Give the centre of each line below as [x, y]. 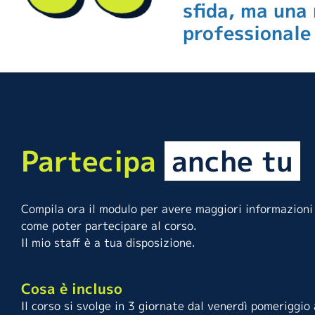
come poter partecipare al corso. [109, 226]
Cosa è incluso [72, 289]
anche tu [232, 161]
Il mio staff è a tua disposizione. [108, 243]
